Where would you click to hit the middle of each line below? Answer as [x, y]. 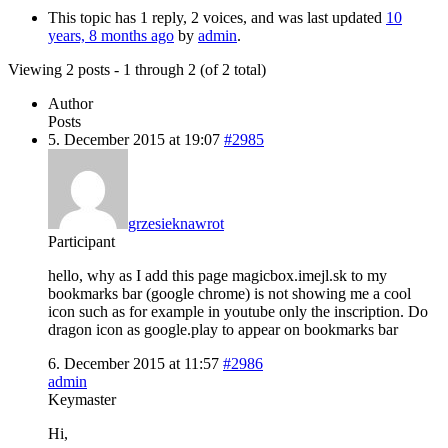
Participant [81, 241]
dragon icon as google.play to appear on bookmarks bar [223, 329]
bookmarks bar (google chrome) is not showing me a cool [229, 293]
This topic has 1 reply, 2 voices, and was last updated [217, 17]
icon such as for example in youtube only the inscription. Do [238, 311]
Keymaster [82, 399]
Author [70, 103]
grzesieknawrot [176, 223]
